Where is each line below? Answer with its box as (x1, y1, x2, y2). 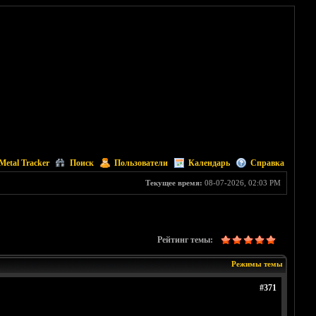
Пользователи (114, 158, 168, 168)
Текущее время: (145, 178, 202, 187)
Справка (250, 158, 284, 168)
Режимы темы (231, 260, 283, 269)
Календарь (188, 158, 230, 168)
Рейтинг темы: (157, 235, 213, 245)
